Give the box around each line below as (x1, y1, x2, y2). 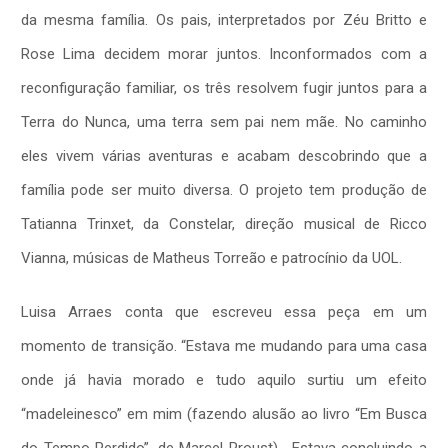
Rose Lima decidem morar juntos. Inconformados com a (21, 44, 427, 63)
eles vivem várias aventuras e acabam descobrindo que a (21, 146, 427, 165)
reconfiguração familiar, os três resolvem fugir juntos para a (21, 78, 427, 97)
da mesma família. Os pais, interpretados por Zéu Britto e (21, 10, 427, 29)
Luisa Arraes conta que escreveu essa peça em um (21, 302, 427, 321)
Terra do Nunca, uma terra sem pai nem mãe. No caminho (21, 112, 427, 131)
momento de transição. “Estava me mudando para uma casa (21, 336, 427, 355)
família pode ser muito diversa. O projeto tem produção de (21, 180, 427, 199)
